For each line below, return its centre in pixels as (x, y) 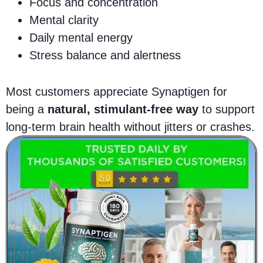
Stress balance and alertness (105, 55)
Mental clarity (64, 20)
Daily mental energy (81, 37)
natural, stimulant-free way (123, 109)
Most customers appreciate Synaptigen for (117, 91)
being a (27, 109)
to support (227, 109)
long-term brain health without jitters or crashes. (130, 127)
